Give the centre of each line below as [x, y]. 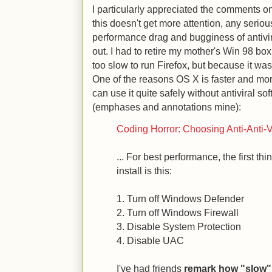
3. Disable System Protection [179, 226]
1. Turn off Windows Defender [180, 199]
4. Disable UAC [150, 240]
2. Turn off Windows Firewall [178, 212]
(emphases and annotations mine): [167, 107]
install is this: [144, 171]
